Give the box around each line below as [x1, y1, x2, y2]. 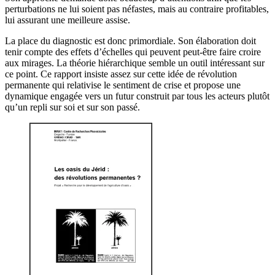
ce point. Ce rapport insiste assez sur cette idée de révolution [5, 69, 237, 80]
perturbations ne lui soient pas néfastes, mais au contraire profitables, [5, 4, 269, 15]
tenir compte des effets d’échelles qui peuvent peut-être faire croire [5, 47, 261, 58]
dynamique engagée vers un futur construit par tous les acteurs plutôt [5, 91, 269, 102]
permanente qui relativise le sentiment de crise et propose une [5, 80, 241, 91]
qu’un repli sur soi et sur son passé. [5, 102, 140, 113]
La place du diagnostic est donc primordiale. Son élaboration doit [5, 36, 256, 47]
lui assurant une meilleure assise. [5, 15, 130, 26]
